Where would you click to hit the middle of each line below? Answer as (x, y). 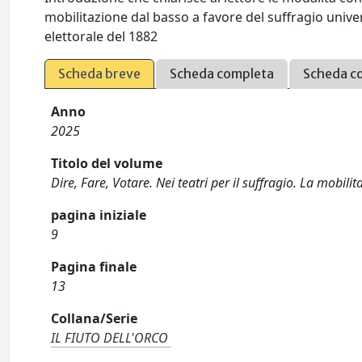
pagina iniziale (99, 215)
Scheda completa (222, 74)
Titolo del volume (107, 163)
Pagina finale (94, 267)
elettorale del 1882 (101, 36)
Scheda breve (100, 74)
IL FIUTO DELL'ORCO (110, 338)
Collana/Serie (95, 318)
